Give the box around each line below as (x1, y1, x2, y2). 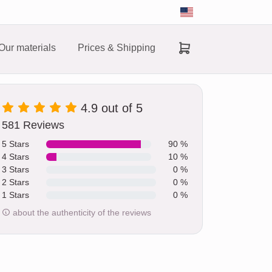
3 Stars (2, 165, 29, 174)
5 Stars (2, 139, 29, 149)
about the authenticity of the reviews (10, 208, 151, 217)
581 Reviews (2, 119, 64, 131)
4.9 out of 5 (81, 101, 143, 115)
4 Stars (2, 152, 29, 161)
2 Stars (2, 177, 29, 187)
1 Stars (2, 190, 29, 200)
